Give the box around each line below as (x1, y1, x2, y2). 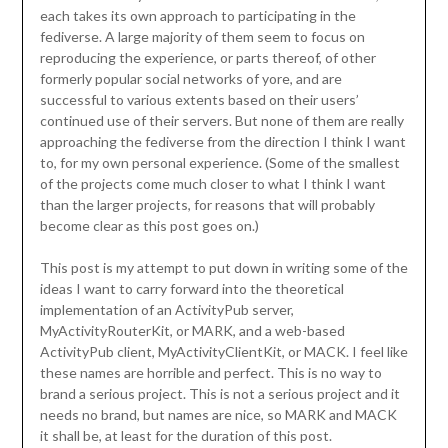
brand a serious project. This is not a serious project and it (39, 385, 400, 403)
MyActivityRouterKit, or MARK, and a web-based (39, 322, 345, 340)
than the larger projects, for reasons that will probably (39, 196, 375, 214)
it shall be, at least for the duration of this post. (39, 427, 332, 445)
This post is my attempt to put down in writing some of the (39, 259, 408, 277)
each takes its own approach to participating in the (39, 7, 356, 25)
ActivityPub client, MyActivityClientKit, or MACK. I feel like (39, 343, 408, 361)
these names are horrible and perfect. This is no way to (39, 364, 382, 382)
